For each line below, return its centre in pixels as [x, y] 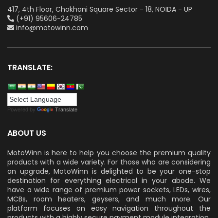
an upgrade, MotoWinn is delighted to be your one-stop [109, 172]
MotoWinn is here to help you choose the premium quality [109, 153]
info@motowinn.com [51, 28]
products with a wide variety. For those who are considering [109, 162]
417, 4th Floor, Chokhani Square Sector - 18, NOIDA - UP [100, 9]
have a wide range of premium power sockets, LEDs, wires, [109, 190]
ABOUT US [27, 133]
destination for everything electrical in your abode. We [109, 181]
